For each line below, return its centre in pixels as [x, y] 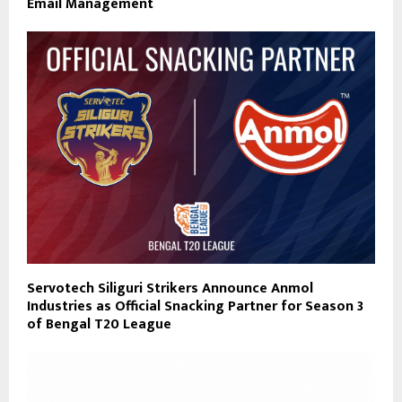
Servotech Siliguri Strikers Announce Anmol [170, 289]
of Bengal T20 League [99, 325]
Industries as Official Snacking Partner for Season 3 [195, 307]
